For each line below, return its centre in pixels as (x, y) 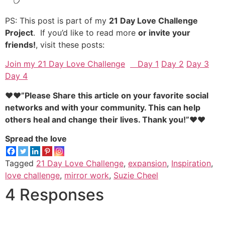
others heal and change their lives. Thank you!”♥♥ (105, 119)
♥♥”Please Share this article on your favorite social (107, 95)
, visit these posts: (70, 44)
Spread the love (36, 138)
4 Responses (54, 194)
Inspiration (191, 163)
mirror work (87, 175)
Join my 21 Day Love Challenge (65, 64)
